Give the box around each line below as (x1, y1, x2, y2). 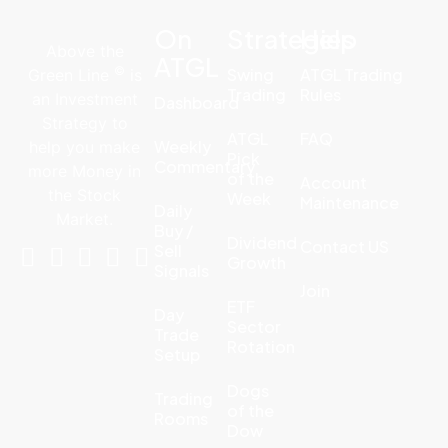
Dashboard (153, 91, 239, 113)
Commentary (153, 155, 255, 177)
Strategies (226, 21, 354, 55)
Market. (56, 208, 114, 229)
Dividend (226, 231, 297, 253)
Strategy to (41, 112, 128, 133)
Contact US (299, 235, 389, 257)
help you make (29, 136, 141, 157)
